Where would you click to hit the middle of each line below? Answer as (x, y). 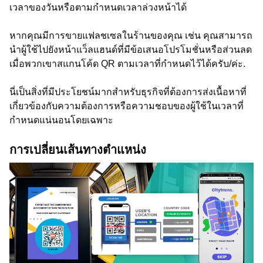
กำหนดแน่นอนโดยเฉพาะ (61, 120)
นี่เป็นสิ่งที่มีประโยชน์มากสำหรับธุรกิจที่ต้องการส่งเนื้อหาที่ (128, 92)
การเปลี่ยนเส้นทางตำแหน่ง (78, 150)
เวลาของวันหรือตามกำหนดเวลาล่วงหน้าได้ (98, 7)
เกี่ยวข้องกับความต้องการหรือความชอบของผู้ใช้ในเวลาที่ (127, 106)
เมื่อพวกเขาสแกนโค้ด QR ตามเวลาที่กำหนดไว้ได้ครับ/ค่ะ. (127, 64)
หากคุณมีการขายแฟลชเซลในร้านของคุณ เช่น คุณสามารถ (131, 36)
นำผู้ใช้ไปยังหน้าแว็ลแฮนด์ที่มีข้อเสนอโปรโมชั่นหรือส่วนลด (131, 50)
